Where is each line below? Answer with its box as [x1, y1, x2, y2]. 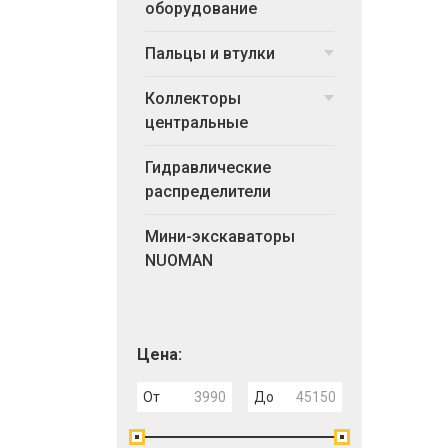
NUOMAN [145, 251, 213, 270]
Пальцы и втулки [145, 44, 275, 63]
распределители [145, 182, 271, 201]
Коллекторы [145, 89, 241, 108]
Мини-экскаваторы [145, 227, 295, 246]
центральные [145, 113, 248, 132]
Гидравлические [145, 158, 271, 177]
